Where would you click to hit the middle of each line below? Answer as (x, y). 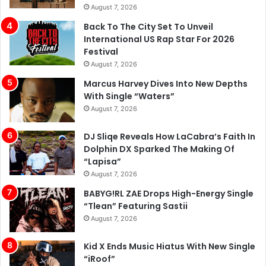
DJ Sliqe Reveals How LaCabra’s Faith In (170, 137)
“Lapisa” (102, 162)
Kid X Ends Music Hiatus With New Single (170, 247)
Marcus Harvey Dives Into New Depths (166, 84)
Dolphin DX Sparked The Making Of (159, 149)
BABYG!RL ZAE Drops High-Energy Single (169, 194)
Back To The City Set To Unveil (148, 27)
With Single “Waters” (129, 96)
